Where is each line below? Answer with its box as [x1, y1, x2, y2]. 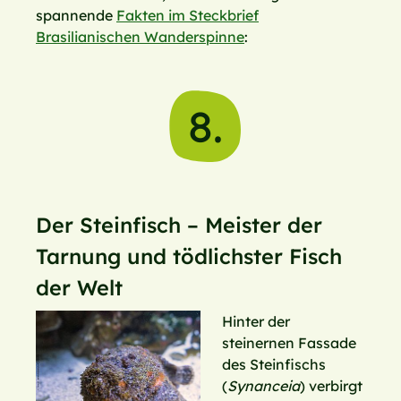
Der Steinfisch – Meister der [36, 212, 322, 239]
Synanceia [227, 377, 300, 396]
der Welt [36, 275, 123, 302]
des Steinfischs [222, 355, 326, 374]
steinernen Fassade [222, 334, 356, 353]
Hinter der [222, 312, 290, 331]
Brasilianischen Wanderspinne [36, 28, 244, 47]
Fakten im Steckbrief [116, 6, 259, 25]
